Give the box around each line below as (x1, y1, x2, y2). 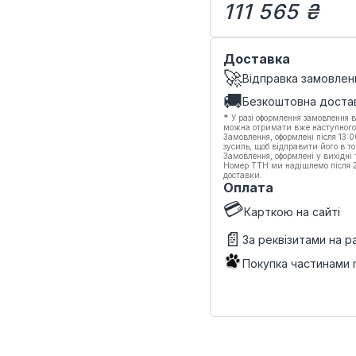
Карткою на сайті (244, 205, 340, 219)
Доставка (223, 51, 290, 67)
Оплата (223, 180, 273, 195)
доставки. (223, 170, 262, 180)
